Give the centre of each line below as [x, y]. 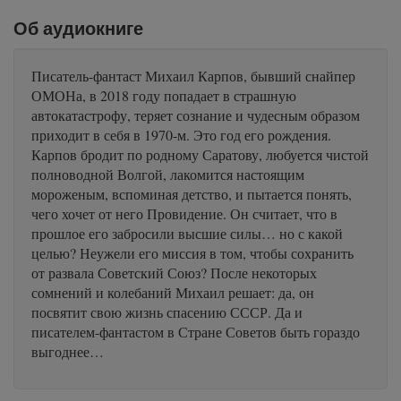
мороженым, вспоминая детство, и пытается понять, [192, 194]
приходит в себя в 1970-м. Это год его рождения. [181, 135]
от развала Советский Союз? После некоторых [174, 273]
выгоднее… [68, 351]
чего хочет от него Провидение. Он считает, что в [184, 213]
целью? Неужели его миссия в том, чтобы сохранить [192, 253]
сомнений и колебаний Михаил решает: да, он [173, 292]
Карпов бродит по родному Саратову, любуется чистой [200, 154]
